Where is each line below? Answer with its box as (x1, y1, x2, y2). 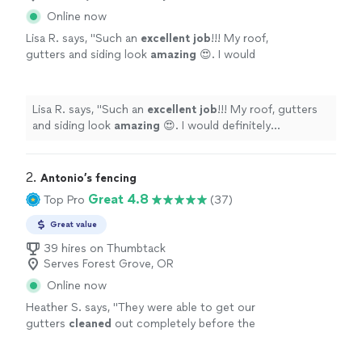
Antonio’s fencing (40, 171, 137, 186)
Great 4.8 (88, 192, 149, 208)
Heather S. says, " (26, 301, 118, 315)
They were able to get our (118, 301, 255, 315)
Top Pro (44, 192, 85, 207)
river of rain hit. (26, 333, 106, 347)
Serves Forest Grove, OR (44, 257, 174, 271)
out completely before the (112, 317, 255, 331)
